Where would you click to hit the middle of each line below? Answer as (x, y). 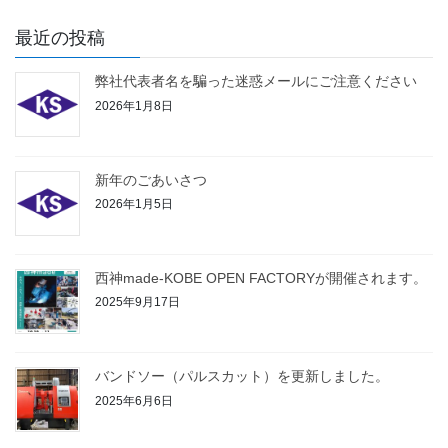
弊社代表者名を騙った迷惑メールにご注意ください (256, 81)
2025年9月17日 (137, 302)
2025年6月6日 (134, 400)
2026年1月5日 (134, 204)
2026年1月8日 (134, 105)
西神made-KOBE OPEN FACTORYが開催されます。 (261, 277)
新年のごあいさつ (151, 179)
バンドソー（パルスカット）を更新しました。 (242, 375)
